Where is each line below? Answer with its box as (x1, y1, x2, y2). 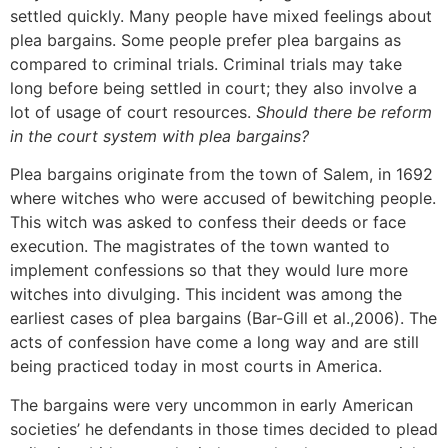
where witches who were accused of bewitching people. (10, 188, 436, 209)
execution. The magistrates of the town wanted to (10, 236, 390, 257)
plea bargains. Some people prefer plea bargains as (10, 29, 401, 50)
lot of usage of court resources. (10, 101, 251, 122)
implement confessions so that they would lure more (10, 260, 408, 281)
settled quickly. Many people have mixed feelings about (10, 5, 432, 26)
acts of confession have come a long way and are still (10, 332, 419, 353)
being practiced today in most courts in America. (10, 356, 382, 377)
